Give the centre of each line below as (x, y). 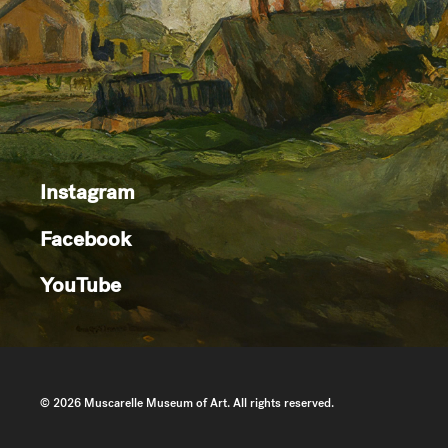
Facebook (85, 238)
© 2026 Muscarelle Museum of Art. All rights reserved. (187, 403)
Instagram (87, 191)
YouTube (80, 284)
